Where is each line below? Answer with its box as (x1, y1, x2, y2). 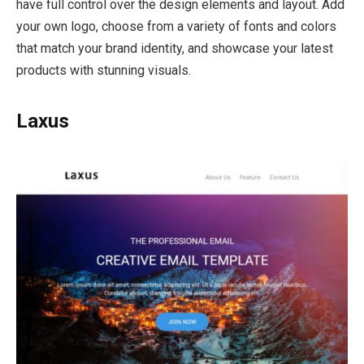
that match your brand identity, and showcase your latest (16, 40, 333, 56)
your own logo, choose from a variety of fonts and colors (16, 18, 336, 34)
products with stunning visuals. (16, 62, 191, 78)
